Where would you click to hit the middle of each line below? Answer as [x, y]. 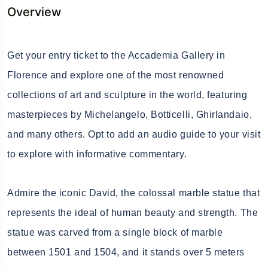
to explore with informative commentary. [97, 154]
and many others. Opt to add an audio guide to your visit [134, 134]
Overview [34, 12]
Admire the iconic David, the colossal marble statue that [134, 193]
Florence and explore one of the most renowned [116, 75]
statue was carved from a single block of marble [115, 232]
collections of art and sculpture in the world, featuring [127, 95]
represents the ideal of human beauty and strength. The [133, 212]
